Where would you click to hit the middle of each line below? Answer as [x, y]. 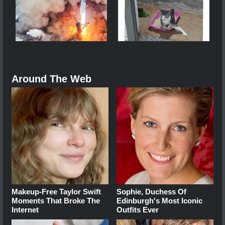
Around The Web [51, 79]
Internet [25, 209]
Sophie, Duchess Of [152, 191]
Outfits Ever [138, 209]
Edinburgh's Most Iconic [160, 200]
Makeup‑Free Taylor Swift [56, 191]
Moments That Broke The [56, 200]
